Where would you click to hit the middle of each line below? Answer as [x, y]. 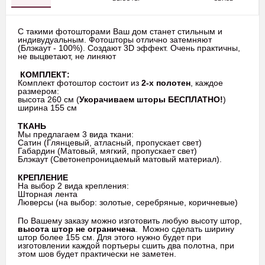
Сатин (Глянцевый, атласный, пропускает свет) [110, 142]
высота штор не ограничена [77, 229]
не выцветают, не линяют [67, 56]
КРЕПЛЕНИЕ [43, 177]
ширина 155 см [47, 107]
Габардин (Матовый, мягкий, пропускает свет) [107, 151]
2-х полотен [166, 83]
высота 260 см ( [49, 99]
